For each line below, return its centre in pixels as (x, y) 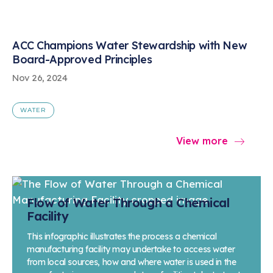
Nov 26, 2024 (40, 78)
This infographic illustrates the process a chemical (122, 236)
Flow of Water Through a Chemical (128, 203)
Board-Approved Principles (82, 60)
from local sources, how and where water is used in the (132, 262)
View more (202, 141)
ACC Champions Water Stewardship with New (130, 46)
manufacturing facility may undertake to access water (131, 249)
